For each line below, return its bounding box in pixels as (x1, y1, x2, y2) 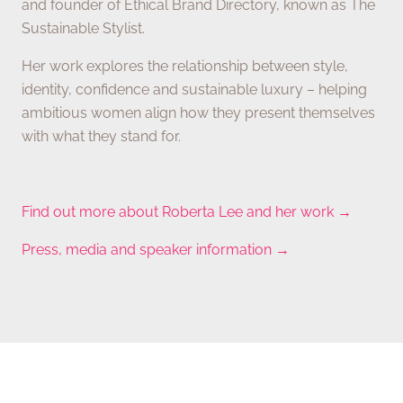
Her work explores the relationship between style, (22, 58, 348, 76)
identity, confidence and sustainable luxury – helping (22, 81, 367, 99)
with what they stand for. (22, 128, 181, 146)
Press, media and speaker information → (22, 241, 290, 259)
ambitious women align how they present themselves (22, 104, 375, 122)
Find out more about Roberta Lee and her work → (22, 203, 352, 221)
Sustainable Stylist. (22, 20, 145, 38)
